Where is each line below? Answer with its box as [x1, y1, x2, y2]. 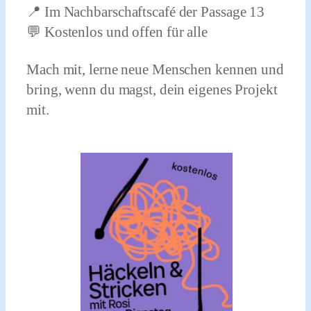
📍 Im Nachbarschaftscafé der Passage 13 [26, 3, 265, 20]
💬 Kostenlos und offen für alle [26, 23, 208, 40]
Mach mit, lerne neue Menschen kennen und [26, 60, 284, 78]
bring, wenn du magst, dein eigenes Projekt [26, 81, 278, 98]
